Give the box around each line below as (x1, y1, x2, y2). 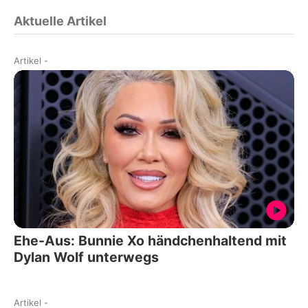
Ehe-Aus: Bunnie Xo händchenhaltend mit (14, 232, 287, 249)
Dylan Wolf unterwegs (14, 248, 159, 265)
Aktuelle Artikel (14, 14, 107, 29)
